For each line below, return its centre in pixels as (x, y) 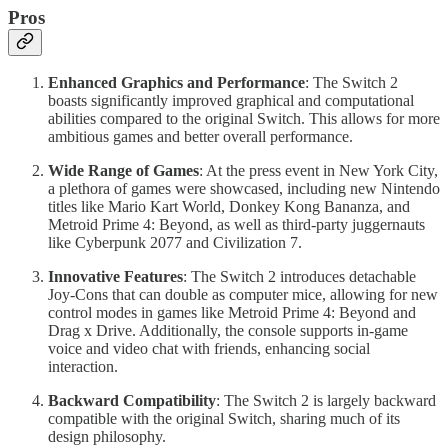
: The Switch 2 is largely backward (326, 401)
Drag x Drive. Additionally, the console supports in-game (228, 331)
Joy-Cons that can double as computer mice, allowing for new (243, 295)
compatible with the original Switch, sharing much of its (224, 419)
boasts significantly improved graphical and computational (231, 101)
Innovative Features (115, 277)
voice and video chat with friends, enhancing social (209, 349)
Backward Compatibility (132, 401)
